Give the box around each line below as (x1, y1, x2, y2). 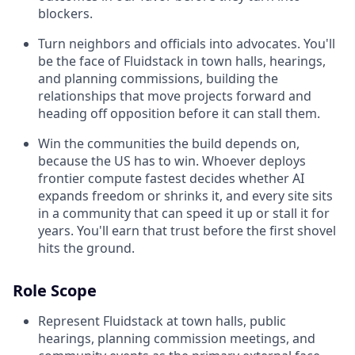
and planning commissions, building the (38, 70, 278, 88)
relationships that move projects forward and (38, 87, 311, 105)
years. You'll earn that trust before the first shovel (38, 222, 336, 240)
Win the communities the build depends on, (38, 135, 300, 153)
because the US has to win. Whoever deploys (38, 152, 306, 170)
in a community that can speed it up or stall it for (38, 204, 330, 223)
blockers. (38, 5, 93, 23)
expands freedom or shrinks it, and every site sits (38, 187, 333, 205)
